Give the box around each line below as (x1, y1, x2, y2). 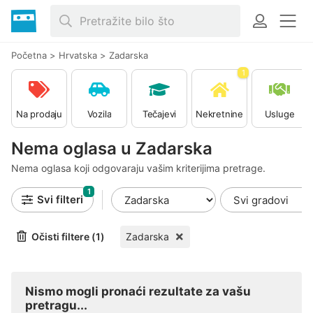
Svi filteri (37, 193, 83, 206)
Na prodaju (16, 108, 62, 119)
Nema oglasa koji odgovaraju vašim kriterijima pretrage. (11, 162, 265, 174)
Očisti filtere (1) (31, 231, 105, 242)
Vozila (87, 108, 112, 119)
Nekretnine (196, 108, 243, 119)
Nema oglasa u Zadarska (11, 138, 212, 159)
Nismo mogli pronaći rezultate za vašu (25, 284, 251, 298)
